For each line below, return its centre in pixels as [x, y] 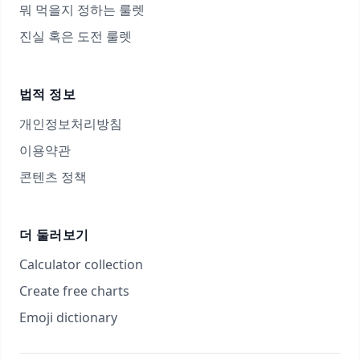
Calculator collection [81, 264]
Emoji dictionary [68, 317]
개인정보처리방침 [71, 124]
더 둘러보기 [54, 235]
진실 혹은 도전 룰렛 [76, 36]
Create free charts [74, 291]
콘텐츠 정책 [53, 177]
